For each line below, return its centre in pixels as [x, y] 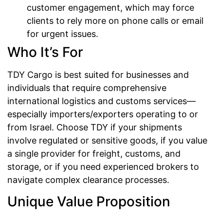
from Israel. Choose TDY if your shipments [95, 127]
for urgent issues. [63, 34]
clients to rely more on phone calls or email [115, 21]
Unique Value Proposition [89, 201]
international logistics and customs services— [101, 101]
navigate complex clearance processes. [88, 180]
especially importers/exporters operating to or [103, 114]
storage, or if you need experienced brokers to [103, 167]
